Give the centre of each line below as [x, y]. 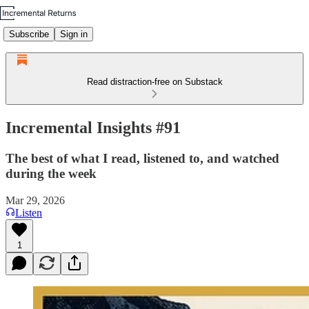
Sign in [74, 34]
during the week [51, 173]
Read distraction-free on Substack [154, 82]
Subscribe [29, 34]
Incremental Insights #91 [93, 127]
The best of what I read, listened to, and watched [142, 158]
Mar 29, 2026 [35, 200]
